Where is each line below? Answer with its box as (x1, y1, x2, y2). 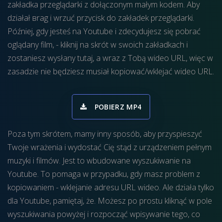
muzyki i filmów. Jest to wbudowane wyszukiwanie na (7, 155, 191, 166)
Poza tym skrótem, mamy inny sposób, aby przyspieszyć (7, 128, 202, 139)
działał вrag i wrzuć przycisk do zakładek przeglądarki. (7, 12, 194, 23)
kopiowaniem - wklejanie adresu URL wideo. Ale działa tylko (7, 182, 214, 193)
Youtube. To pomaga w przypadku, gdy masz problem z (7, 168, 200, 179)
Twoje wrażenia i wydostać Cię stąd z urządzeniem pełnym (7, 142, 212, 153)
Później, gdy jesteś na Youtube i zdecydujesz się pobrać (7, 26, 201, 37)
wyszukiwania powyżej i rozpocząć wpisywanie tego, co (7, 209, 200, 220)
